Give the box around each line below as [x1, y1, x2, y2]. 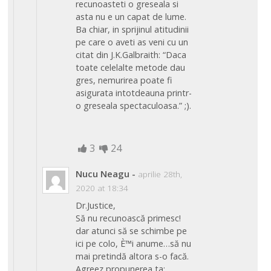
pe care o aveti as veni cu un [76, 36, 189, 48]
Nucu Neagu [76, 167, 130, 180]
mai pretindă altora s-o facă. [76, 250, 189, 263]
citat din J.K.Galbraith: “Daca [76, 49, 187, 61]
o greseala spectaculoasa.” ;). [76, 100, 192, 112]
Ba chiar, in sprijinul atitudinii [76, 24, 189, 36]
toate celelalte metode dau [76, 62, 186, 74]
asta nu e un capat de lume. [76, 11, 187, 23]
